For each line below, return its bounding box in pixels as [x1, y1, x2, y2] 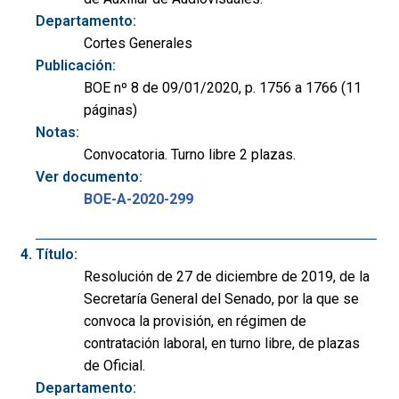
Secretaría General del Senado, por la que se [84, 290, 359, 308]
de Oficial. [84, 357, 145, 375]
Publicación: [36, 56, 116, 74]
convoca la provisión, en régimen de [84, 313, 306, 330]
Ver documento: [36, 167, 142, 185]
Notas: [36, 123, 79, 141]
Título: [36, 246, 77, 264]
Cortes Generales [84, 34, 192, 52]
